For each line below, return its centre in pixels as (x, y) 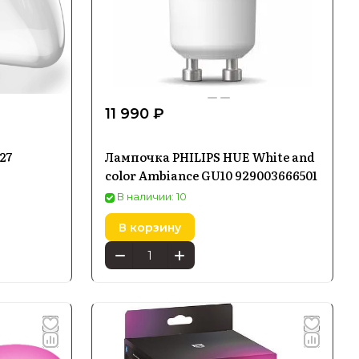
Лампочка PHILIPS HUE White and (210, 157)
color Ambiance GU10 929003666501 (211, 175)
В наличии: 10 (152, 196)
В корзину (150, 227)
